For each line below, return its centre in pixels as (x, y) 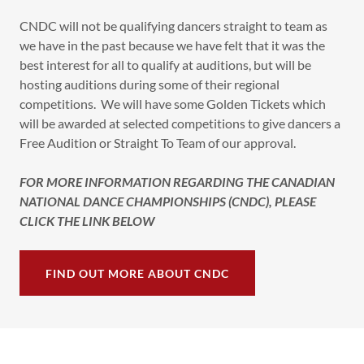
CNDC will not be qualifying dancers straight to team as (173, 26)
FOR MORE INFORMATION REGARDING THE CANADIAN (177, 182)
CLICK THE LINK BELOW (87, 221)
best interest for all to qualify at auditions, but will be (165, 65)
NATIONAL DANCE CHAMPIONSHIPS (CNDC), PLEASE (168, 201)
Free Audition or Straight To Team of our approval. (158, 143)
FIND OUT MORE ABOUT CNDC (137, 273)
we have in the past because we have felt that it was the (172, 45)
